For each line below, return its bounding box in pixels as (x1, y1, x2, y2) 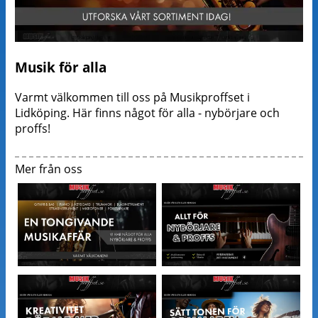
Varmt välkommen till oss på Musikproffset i (14, 89, 250, 106)
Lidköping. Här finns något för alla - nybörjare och (14, 105, 280, 121)
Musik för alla (14, 58, 106, 77)
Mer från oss (14, 161, 82, 177)
